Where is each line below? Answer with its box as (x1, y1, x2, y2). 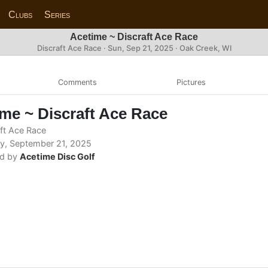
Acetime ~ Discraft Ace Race (70, 32, 198, 42)
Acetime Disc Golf (20, 151, 95, 162)
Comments (57, 77, 97, 87)
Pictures (176, 77, 206, 87)
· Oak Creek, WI (173, 44, 232, 53)
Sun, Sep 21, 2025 (107, 44, 173, 53)
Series (44, 9, 71, 20)
